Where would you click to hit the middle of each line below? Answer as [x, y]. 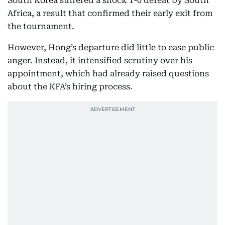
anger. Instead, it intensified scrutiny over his [100, 61]
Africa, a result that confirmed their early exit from [110, 13]
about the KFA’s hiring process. [70, 87]
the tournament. [41, 26]
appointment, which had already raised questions [108, 74]
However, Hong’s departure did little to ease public [111, 47]
